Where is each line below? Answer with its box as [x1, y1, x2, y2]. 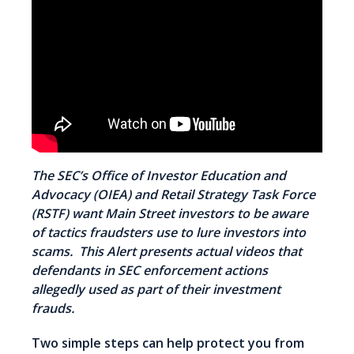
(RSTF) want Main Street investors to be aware [32, 204, 308, 222]
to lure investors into [177, 223, 306, 241]
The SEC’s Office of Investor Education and [32, 166, 286, 184]
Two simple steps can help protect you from [32, 333, 304, 352]
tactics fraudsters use [47, 223, 177, 241]
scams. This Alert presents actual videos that [32, 242, 302, 260]
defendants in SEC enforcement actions [32, 261, 268, 279]
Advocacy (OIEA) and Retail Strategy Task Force [32, 185, 315, 203]
